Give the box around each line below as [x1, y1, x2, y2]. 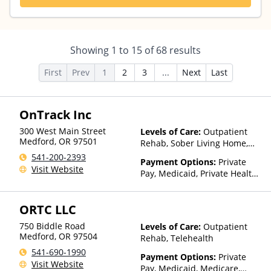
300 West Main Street [19, 125, 106, 137]
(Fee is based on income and [140, 191, 256, 202]
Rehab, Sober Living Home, [140, 137, 248, 149]
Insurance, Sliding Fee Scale [140, 179, 253, 191]
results [167, 44, 201, 57]
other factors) [140, 202, 195, 214]
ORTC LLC [19, 201, 76, 218]
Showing [70, 44, 111, 57]
